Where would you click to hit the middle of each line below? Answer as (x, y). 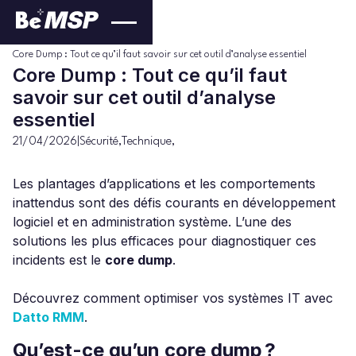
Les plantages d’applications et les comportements (164, 184)
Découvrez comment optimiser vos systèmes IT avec (173, 298)
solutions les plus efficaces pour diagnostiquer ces (164, 241)
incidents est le (59, 260)
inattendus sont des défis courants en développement (174, 203)
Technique (147, 142)
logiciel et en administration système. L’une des (152, 222)
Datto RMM (48, 317)
